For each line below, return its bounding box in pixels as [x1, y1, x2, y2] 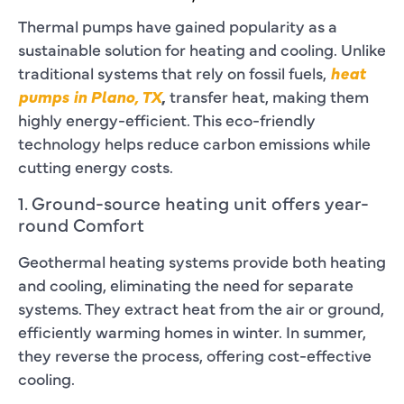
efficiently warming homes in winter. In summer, [18, 319, 366, 343]
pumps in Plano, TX [18, 84, 161, 107]
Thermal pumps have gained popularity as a [18, 14, 337, 37]
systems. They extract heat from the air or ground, [18, 296, 384, 319]
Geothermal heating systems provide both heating [18, 249, 386, 272]
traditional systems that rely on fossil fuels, [18, 60, 330, 84]
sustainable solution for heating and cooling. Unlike [18, 37, 386, 60]
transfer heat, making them [166, 84, 369, 107]
